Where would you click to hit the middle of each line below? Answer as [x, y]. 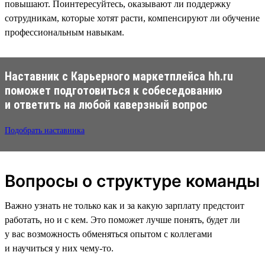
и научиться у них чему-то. [59, 248]
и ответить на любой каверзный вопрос [106, 104]
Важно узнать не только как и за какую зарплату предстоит [125, 205]
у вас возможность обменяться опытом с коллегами [109, 234]
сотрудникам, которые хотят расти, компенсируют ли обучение [132, 18]
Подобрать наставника [45, 130]
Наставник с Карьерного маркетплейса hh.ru [119, 76]
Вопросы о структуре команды [132, 181]
